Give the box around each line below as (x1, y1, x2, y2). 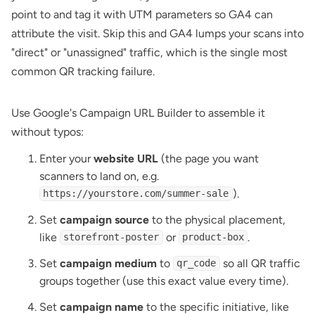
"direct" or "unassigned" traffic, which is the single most (11, 45, 288, 59)
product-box (181, 231, 244, 243)
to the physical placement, (149, 212, 285, 226)
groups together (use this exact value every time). (39, 274, 288, 288)
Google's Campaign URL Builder (33, 105, 192, 120)
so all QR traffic (219, 256, 300, 270)
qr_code (176, 257, 217, 269)
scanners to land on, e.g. (39, 169, 159, 183)
